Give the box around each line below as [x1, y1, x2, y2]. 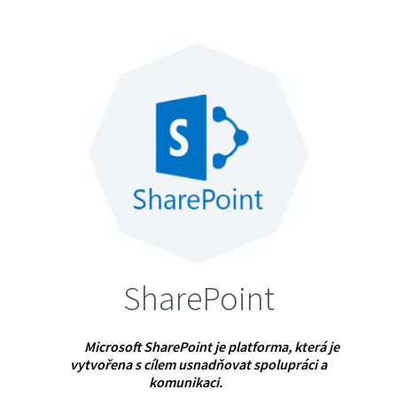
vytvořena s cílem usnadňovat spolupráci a [70, 355, 327, 374]
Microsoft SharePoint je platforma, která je [84, 338, 339, 356]
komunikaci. [148, 373, 222, 392]
